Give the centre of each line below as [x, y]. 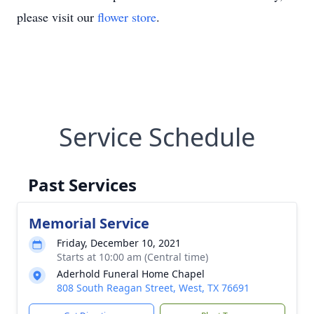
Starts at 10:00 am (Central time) [132, 257]
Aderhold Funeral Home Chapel [131, 274]
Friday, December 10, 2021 [119, 243]
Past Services [82, 185]
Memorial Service [89, 223]
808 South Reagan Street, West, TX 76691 [153, 288]
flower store [127, 17]
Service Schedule [157, 137]
